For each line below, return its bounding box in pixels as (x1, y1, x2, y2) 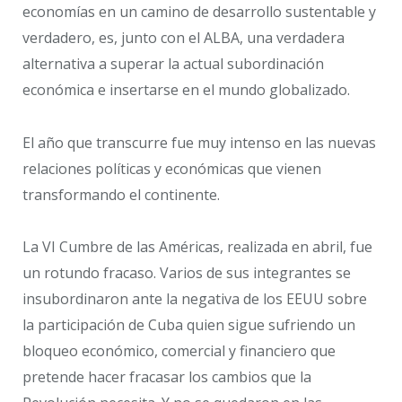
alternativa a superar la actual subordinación (22, 53, 324, 74)
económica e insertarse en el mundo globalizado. (22, 79, 350, 100)
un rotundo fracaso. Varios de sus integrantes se (22, 263, 351, 284)
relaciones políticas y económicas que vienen (22, 158, 321, 179)
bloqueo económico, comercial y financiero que (22, 341, 336, 362)
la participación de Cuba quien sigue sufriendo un (22, 315, 355, 336)
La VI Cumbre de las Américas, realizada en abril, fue (22, 237, 372, 258)
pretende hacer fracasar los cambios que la (22, 367, 311, 388)
